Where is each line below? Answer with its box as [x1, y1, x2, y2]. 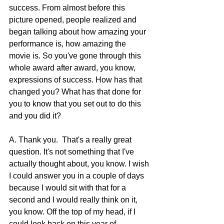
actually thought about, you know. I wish [9, 159, 151, 168]
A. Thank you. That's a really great [9, 135, 133, 144]
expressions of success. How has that [9, 75, 144, 84]
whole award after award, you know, [9, 63, 137, 72]
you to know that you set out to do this [9, 99, 143, 108]
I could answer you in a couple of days [9, 171, 146, 180]
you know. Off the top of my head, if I [9, 207, 137, 216]
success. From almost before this [9, 3, 127, 12]
